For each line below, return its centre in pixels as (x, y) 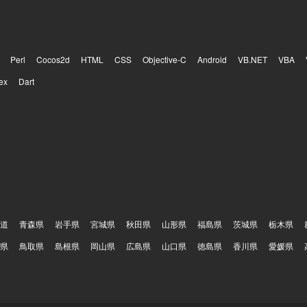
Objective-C (164, 59)
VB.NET (253, 59)
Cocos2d (53, 59)
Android (212, 59)
